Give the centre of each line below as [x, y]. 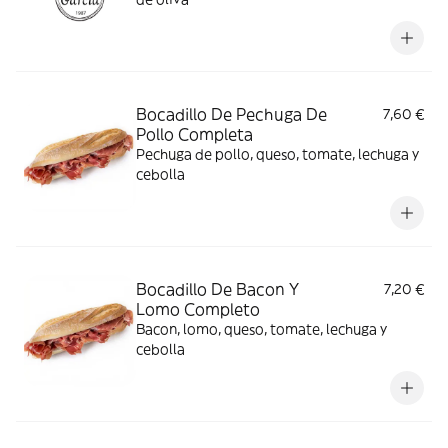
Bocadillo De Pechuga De [231, 114]
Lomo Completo [198, 309]
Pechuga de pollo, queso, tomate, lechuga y [277, 154]
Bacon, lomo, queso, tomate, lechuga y [261, 329]
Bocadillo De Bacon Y [217, 289]
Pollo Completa [194, 134]
